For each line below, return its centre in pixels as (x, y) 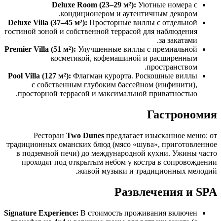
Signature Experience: (41, 213)
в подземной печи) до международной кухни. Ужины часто (117, 153)
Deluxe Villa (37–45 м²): (48, 22)
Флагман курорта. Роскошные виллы (134, 75)
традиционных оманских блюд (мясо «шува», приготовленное (112, 144)
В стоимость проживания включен (138, 213)
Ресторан (50, 135)
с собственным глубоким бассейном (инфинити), (114, 84)
